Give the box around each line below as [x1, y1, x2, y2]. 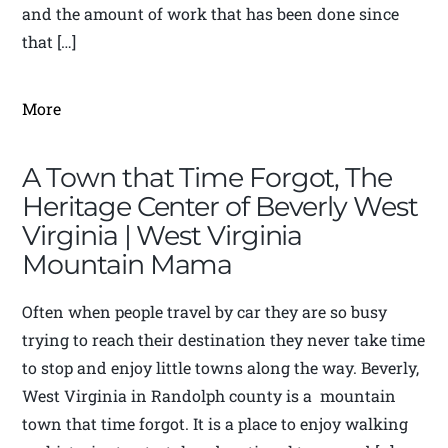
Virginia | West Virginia [22, 219, 303, 253]
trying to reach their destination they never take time [22, 329, 426, 351]
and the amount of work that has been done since [22, 3, 400, 25]
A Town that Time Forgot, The [22, 161, 392, 195]
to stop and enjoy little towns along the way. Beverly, [22, 357, 420, 379]
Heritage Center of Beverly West [22, 190, 418, 224]
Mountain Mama [22, 248, 233, 282]
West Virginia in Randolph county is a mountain [22, 385, 397, 407]
